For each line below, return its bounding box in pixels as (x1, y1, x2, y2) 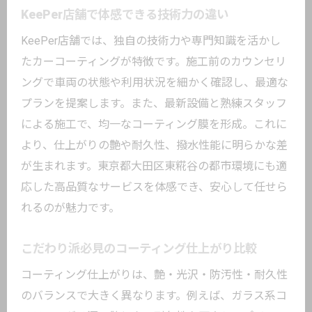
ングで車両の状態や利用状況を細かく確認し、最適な (21, 76, 288, 89)
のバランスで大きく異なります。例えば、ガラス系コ (21, 289, 287, 302)
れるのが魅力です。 (21, 201, 120, 214)
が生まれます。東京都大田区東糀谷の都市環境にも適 (21, 159, 287, 173)
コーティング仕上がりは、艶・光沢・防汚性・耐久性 (21, 268, 288, 281)
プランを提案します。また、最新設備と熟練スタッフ (21, 97, 287, 110)
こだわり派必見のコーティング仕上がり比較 (21, 242, 257, 256)
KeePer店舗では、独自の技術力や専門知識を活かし (21, 34, 281, 47)
